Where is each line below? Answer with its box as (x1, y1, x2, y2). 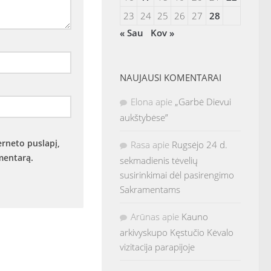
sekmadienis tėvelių (120, 154, 198, 166)
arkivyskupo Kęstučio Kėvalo (120, 226, 233, 238)
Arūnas (131, 211, 160, 223)
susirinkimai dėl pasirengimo (120, 169, 234, 181)
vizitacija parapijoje (120, 241, 195, 253)
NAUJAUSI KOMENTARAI (120, 71, 221, 83)
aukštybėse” (120, 111, 168, 123)
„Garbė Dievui (175, 96, 231, 108)
